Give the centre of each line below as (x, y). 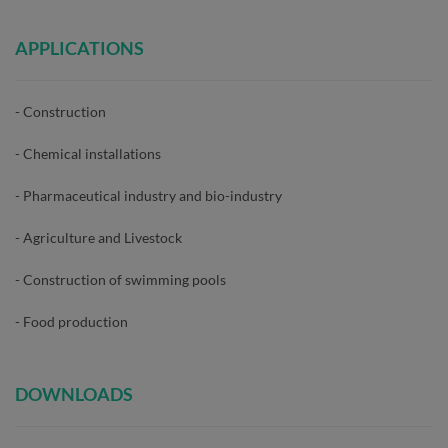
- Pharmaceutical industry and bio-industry (148, 195)
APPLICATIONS (79, 47)
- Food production (71, 321)
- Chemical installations (88, 153)
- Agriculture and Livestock (98, 237)
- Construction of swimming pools (120, 279)
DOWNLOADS (74, 393)
